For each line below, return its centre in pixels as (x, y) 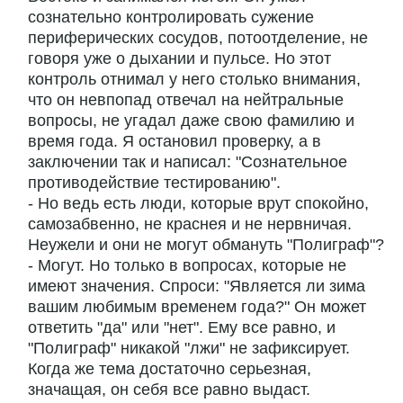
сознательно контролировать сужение (171, 18)
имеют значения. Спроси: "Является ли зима (197, 287)
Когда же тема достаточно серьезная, (170, 369)
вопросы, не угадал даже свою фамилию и (191, 121)
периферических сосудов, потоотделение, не (198, 38)
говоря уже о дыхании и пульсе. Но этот (179, 59)
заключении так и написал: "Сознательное (188, 162)
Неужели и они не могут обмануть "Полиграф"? (206, 245)
